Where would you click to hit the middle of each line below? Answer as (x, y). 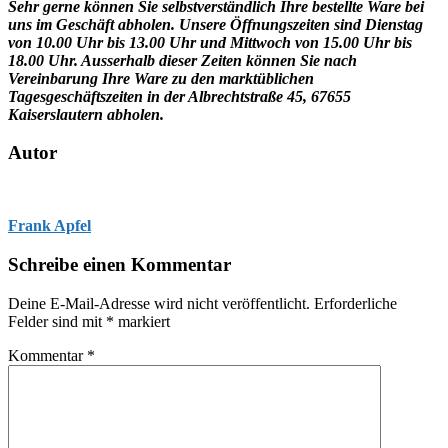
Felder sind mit (57, 321)
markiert (142, 321)
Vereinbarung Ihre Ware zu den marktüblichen (161, 78)
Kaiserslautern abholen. (86, 114)
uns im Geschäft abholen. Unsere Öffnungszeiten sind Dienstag (215, 24)
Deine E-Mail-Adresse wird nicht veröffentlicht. (159, 303)
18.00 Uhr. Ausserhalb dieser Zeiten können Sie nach (182, 60)
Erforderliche (355, 303)
